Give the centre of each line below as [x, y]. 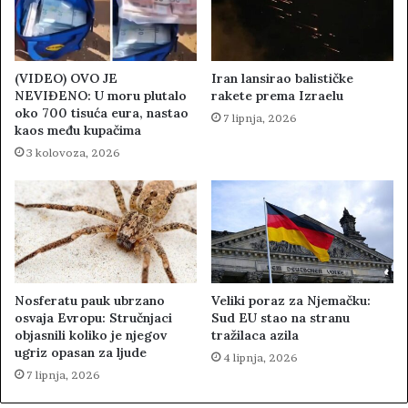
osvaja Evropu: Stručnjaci [93, 317]
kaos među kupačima [78, 131]
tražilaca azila [255, 335]
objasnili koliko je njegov [91, 335]
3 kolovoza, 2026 [73, 153]
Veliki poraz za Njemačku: [291, 300]
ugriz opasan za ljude [81, 352]
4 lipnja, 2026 [260, 357]
